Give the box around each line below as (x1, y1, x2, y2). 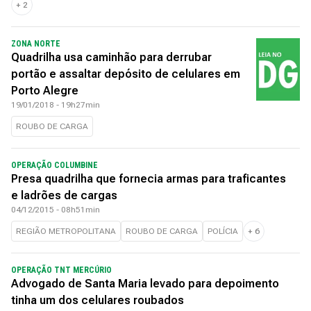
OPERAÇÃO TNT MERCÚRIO (11, 265, 112, 275)
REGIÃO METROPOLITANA (16, 226, 116, 236)
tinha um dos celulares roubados (11, 294, 184, 307)
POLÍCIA (208, 226, 238, 236)
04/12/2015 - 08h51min (11, 205, 100, 215)
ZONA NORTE (11, 39, 60, 49)
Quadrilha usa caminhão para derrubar (11, 51, 212, 64)
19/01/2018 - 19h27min (11, 100, 100, 110)
